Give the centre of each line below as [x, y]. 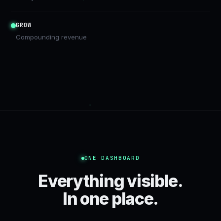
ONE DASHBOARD [112, 158]
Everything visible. [110, 181]
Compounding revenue [52, 37]
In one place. [110, 199]
